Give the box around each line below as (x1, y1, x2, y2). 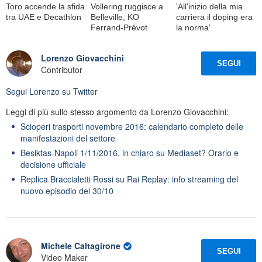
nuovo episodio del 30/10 (20, 185, 113, 196)
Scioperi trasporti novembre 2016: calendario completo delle (20, 120, 243, 132)
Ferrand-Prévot (91, 23, 148, 32)
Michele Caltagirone (41, 239, 120, 251)
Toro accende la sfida (6, 2, 85, 11)
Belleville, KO (91, 12, 140, 22)
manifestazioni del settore (20, 132, 115, 144)
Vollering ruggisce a (91, 2, 164, 11)
